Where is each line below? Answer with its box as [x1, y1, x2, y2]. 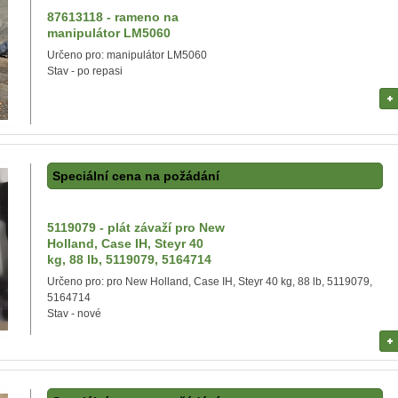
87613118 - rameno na [47, 10, 179, 24]
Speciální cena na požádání [52, 169, 219, 183]
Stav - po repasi [47, 65, 123, 77]
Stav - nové [47, 307, 101, 320]
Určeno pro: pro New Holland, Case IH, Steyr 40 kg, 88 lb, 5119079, [47, 275, 372, 288]
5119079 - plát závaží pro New [47, 220, 225, 235]
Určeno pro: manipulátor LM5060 [47, 49, 207, 61]
